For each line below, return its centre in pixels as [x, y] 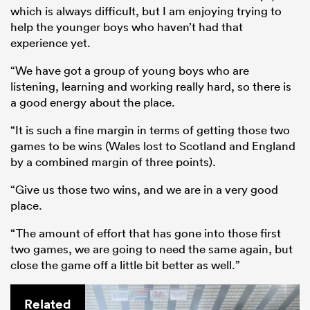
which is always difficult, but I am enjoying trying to [146, 10]
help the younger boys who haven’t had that [127, 26]
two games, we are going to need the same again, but [152, 248]
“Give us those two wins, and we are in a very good [144, 189]
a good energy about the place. [93, 102]
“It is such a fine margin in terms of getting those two [150, 129]
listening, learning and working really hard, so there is [151, 86]
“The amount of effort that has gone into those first [146, 232]
